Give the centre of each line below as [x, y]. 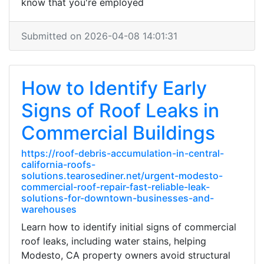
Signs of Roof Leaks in [120, 110]
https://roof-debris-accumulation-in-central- [123, 153]
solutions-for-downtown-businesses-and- [118, 198]
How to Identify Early [114, 88]
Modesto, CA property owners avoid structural [126, 255]
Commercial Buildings [118, 133]
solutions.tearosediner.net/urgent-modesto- [122, 176]
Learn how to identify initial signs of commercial [129, 227]
